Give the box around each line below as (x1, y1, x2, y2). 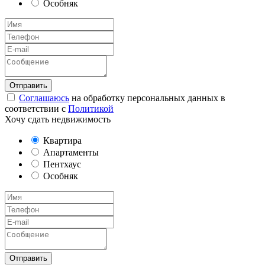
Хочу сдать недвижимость (5, 114, 111, 125)
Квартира (41, 135, 82, 146)
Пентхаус (41, 159, 81, 170)
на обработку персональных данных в (69, 93, 225, 104)
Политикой (68, 104, 114, 114)
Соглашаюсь (19, 93, 69, 104)
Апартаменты (41, 147, 99, 158)
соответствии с (5, 104, 68, 114)
